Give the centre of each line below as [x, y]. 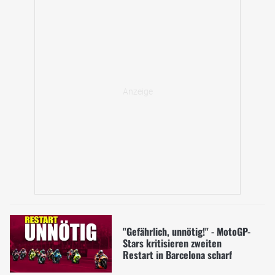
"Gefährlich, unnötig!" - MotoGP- [186, 231]
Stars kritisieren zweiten [172, 243]
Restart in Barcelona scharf [177, 255]
